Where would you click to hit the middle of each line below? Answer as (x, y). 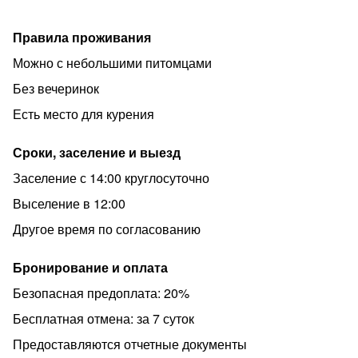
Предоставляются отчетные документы (130, 344)
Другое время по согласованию (107, 229)
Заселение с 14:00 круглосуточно (111, 178)
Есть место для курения (84, 114)
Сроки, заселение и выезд (97, 152)
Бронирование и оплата (90, 267)
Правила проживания (82, 37)
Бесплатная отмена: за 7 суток (103, 318)
